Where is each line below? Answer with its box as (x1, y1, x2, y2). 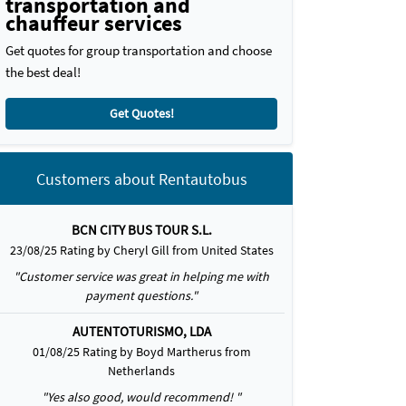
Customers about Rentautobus (35, 168, 247, 189)
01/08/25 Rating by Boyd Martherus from (32, 343, 251, 360)
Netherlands (108, 362, 175, 379)
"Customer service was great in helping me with (14, 268, 269, 285)
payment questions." (85, 287, 198, 304)
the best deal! (5, 63, 81, 81)
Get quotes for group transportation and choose (5, 42, 272, 59)
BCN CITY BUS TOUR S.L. (71, 221, 212, 238)
